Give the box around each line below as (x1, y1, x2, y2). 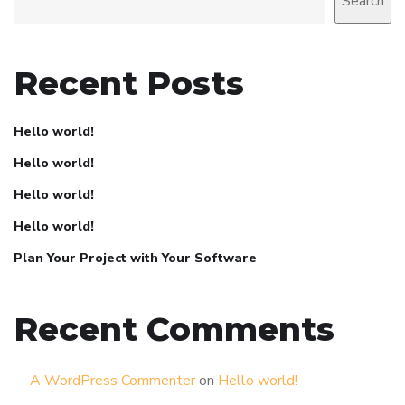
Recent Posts (14, 62, 244, 103)
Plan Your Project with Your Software (14, 249, 257, 267)
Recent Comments (14, 308, 334, 349)
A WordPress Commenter (30, 370, 195, 391)
